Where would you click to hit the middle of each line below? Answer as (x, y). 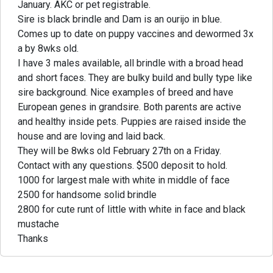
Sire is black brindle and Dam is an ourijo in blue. (120, 19)
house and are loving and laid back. (91, 136)
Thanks (33, 239)
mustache (38, 224)
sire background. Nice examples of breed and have (126, 92)
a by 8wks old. (48, 48)
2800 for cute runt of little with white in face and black (132, 209)
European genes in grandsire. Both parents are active (129, 107)
